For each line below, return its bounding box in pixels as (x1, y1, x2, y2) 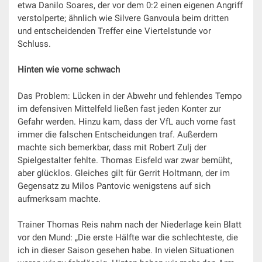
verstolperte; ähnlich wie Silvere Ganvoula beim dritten (18, 12, 229, 23)
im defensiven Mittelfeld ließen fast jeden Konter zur (18, 103, 221, 114)
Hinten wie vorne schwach (18, 64, 120, 75)
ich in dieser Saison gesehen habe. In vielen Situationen (18, 245, 234, 256)
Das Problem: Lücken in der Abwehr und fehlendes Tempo (18, 90, 242, 101)
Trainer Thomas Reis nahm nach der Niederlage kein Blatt (18, 219, 242, 230)
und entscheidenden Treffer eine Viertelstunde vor (18, 25, 211, 36)
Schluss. (18, 38, 51, 49)
